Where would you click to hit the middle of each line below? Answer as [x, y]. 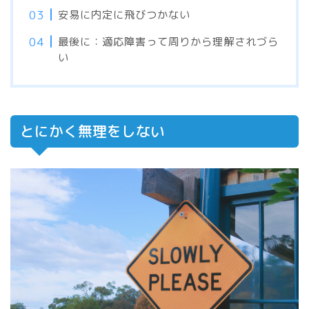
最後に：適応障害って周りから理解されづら [169, 42]
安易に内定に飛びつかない [124, 15]
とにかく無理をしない [92, 132]
